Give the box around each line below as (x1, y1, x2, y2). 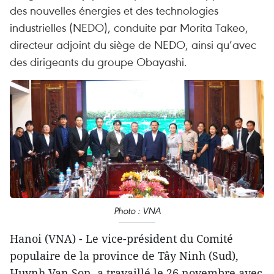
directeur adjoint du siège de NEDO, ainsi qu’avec (10, 37, 256, 52)
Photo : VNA (113, 205, 161, 217)
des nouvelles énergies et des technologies (10, 2, 218, 18)
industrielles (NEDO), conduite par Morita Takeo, (10, 20, 248, 35)
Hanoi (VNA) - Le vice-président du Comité (10, 231, 233, 246)
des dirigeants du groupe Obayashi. (10, 54, 187, 69)
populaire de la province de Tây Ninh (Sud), (10, 248, 239, 264)
